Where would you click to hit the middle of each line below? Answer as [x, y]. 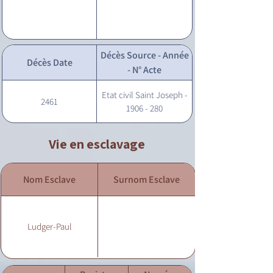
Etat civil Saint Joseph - [144, 95]
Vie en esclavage [97, 144]
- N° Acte [144, 69]
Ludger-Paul [49, 226]
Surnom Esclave [147, 179]
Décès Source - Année [144, 55]
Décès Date [49, 62]
